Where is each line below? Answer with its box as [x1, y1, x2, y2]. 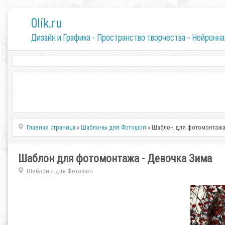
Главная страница [27, 124, 76, 131]
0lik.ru [31, 15, 62, 32]
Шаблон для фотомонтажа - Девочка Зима [18, 152, 212, 165]
